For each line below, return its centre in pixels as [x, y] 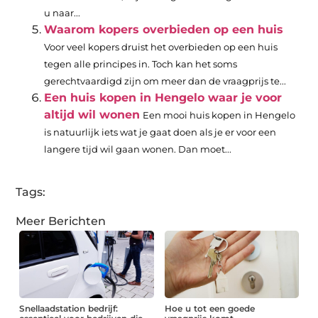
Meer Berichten [61, 221]
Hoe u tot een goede [209, 308]
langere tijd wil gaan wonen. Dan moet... [138, 150]
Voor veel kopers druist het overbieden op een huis [161, 48]
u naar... [62, 13]
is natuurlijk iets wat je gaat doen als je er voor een [160, 133]
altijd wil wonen [92, 115]
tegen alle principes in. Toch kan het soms [141, 65]
